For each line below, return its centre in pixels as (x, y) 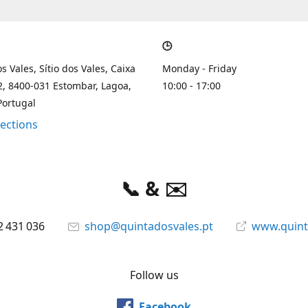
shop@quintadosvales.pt (148, 226)
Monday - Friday (199, 68)
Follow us (154, 275)
